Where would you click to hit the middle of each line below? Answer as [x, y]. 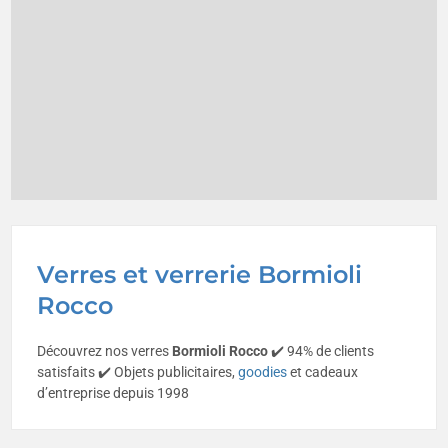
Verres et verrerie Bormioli [200, 275]
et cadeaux [323, 372]
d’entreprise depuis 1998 [113, 393]
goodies [263, 372]
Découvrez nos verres [105, 351]
